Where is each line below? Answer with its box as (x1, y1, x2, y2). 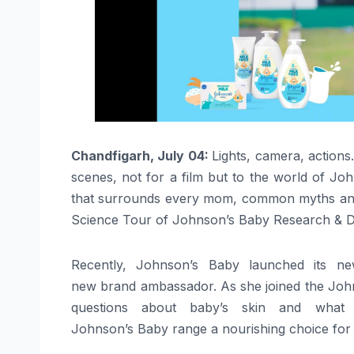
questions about (71, 299, 190, 316)
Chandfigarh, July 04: (71, 148, 213, 164)
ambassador (140, 278, 213, 295)
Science (71, 212, 119, 228)
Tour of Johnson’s (119, 212, 239, 228)
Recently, (71, 257, 137, 273)
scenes (71, 169, 113, 186)
